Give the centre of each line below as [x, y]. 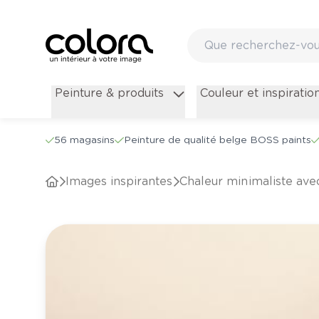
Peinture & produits [109, 93]
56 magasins [85, 140]
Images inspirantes [121, 182]
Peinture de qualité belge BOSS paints [217, 140]
